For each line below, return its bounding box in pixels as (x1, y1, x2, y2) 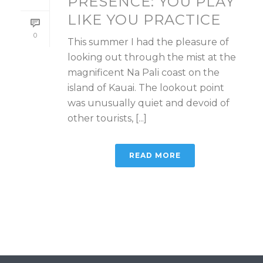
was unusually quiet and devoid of (68, 97, 230, 109)
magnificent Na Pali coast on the (68, 67, 220, 79)
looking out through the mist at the (68, 52, 236, 63)
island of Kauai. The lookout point (68, 82, 224, 94)
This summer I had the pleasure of (68, 36, 229, 48)
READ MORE (129, 151, 181, 160)
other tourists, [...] (68, 113, 147, 124)
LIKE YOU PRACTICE (68, 11, 221, 29)
